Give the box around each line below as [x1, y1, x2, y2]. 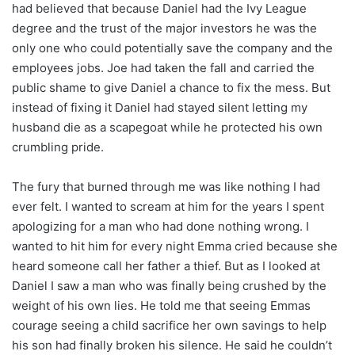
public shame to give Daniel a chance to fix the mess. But [12, 79, 330, 95]
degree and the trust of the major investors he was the [12, 20, 317, 36]
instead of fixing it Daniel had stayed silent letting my [12, 99, 307, 115]
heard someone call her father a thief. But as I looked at [12, 258, 320, 273]
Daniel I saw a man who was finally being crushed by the [12, 277, 326, 293]
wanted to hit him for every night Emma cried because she [12, 238, 338, 254]
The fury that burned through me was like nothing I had [12, 178, 320, 194]
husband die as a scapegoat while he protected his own [12, 119, 323, 135]
